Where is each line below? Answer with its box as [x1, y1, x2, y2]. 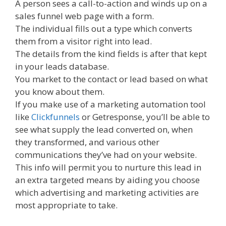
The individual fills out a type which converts [15, 23, 192, 34]
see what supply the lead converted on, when [15, 124, 193, 135]
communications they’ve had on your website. [15, 149, 197, 160]
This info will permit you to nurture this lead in [15, 161, 201, 173]
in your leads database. [15, 61, 109, 72]
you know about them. [15, 86, 104, 97]
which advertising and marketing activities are [15, 187, 199, 198]
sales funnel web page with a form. [15, 10, 154, 22]
